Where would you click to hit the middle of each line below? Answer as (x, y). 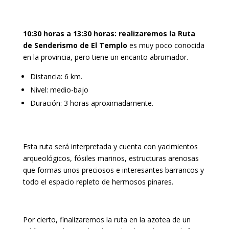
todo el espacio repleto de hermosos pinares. (98, 182)
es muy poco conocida (166, 45)
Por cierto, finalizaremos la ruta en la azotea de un (107, 220)
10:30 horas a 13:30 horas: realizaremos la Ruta (109, 34)
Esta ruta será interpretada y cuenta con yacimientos (110, 147)
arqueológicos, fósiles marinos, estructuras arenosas (111, 158)
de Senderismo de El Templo (75, 45)
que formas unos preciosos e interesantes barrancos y (113, 170)
